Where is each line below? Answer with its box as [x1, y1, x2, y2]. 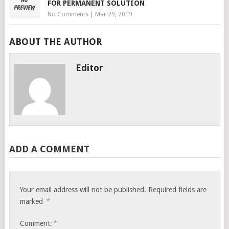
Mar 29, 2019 [95, 11, 132, 18]
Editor [76, 62, 104, 73]
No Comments [47, 11, 88, 18]
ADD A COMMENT [9, 144, 89, 154]
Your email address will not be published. [20, 186, 147, 194]
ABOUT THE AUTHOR [9, 36, 102, 47]
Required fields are [148, 186, 207, 194]
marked [20, 197, 45, 205]
